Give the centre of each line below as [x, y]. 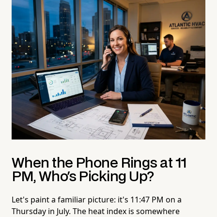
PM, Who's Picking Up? [83, 177]
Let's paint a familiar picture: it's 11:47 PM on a [97, 199]
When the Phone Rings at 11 [100, 163]
